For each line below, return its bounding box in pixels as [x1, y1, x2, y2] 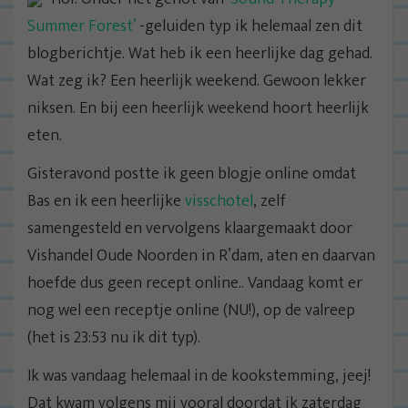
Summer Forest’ [27, 12, 136, 40]
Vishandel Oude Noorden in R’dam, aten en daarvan [27, 241, 375, 270]
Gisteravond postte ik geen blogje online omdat [27, 159, 356, 188]
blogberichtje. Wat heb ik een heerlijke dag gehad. [27, 39, 372, 67]
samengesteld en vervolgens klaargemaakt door [27, 214, 352, 242]
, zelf [253, 187, 286, 215]
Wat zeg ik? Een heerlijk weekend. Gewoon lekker [27, 66, 366, 95]
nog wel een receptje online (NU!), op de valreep [27, 296, 355, 324]
